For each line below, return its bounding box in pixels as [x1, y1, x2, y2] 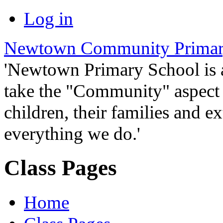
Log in [24, 8, 73, 29]
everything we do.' [4, 123, 140, 144]
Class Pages [4, 155, 117, 181]
